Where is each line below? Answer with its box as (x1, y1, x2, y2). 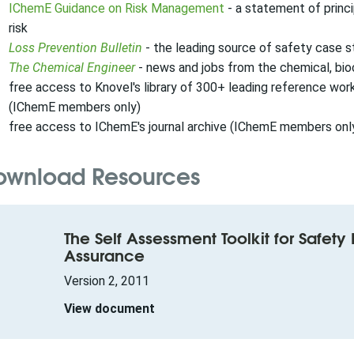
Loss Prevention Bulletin (8, 40, 142, 55)
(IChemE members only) (8, 100, 141, 115)
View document (63, 301, 155, 316)
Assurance (63, 242, 145, 266)
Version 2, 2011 (63, 273, 149, 288)
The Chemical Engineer (8, 60, 135, 75)
